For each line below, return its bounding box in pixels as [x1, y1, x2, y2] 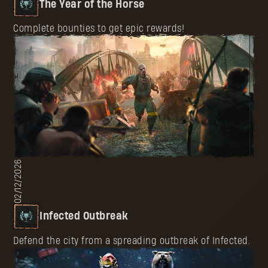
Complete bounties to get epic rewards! [13, 23, 185, 34]
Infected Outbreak [39, 211, 129, 223]
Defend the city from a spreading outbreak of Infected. [13, 235, 251, 246]
